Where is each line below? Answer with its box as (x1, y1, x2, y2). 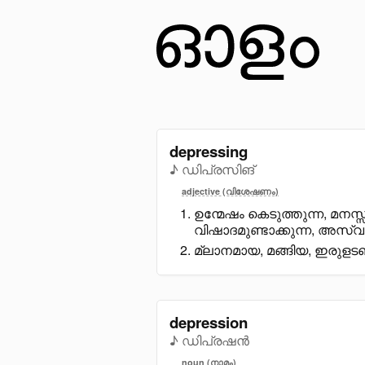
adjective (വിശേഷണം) (182, 184, 279, 197)
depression (169, 310, 248, 333)
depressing (169, 139, 248, 162)
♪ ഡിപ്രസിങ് (169, 159, 254, 178)
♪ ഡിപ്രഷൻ (169, 330, 249, 350)
